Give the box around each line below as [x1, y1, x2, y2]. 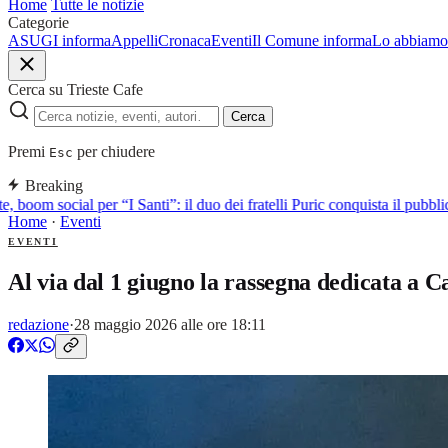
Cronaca [158, 32, 211, 49]
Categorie [8, 14, 69, 31]
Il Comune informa [252, 32, 372, 49]
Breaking [25, 177, 83, 194]
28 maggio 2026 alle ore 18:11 [74, 315, 266, 333]
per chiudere [73, 143, 155, 160]
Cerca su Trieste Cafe [8, 81, 143, 98]
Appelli [111, 32, 158, 49]
